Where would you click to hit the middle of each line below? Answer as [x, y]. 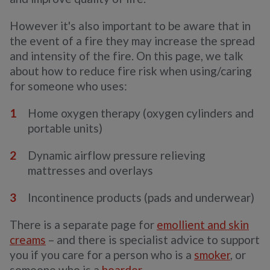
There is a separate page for [83, 224]
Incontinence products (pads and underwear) [141, 197]
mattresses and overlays [90, 170]
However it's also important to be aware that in [130, 26]
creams [28, 240]
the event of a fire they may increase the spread [132, 41]
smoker [212, 255]
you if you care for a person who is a [102, 255]
